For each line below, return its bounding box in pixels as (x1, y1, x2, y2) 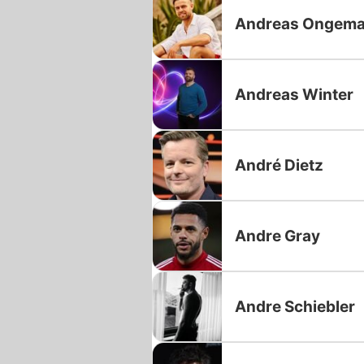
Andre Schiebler (235, 297, 355, 316)
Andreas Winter (235, 84, 353, 104)
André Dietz (235, 155, 323, 175)
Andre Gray (235, 226, 320, 245)
